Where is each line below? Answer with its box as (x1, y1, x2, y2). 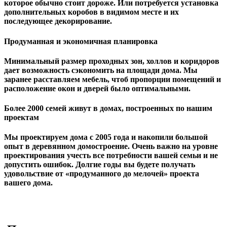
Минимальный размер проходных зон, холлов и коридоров (4, 56, 219, 65)
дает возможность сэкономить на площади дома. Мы (4, 65, 198, 74)
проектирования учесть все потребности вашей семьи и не (4, 151, 218, 160)
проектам (4, 113, 39, 122)
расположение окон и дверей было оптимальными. (4, 84, 191, 93)
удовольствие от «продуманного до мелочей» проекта (4, 169, 199, 178)
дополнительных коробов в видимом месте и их (4, 8, 179, 17)
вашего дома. (4, 178, 53, 187)
